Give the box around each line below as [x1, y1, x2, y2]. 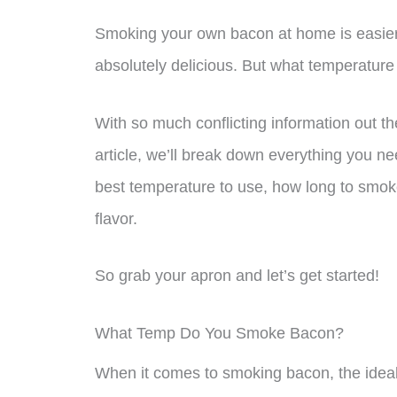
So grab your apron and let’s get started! [95, 267, 379, 285]
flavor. [95, 209, 137, 228]
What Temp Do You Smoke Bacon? [95, 324, 344, 343]
